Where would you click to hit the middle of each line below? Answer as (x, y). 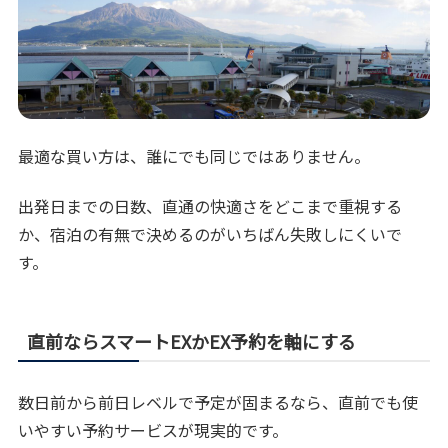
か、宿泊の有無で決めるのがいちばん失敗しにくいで (210, 234)
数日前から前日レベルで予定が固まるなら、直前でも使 (218, 402)
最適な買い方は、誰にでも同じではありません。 (194, 155)
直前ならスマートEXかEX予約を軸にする (192, 341)
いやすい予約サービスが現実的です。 (153, 430)
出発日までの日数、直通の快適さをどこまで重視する (210, 206)
